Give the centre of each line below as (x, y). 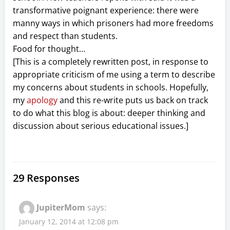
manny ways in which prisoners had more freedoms (113, 23)
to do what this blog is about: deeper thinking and (109, 113)
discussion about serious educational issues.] (101, 126)
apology (42, 100)
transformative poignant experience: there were (106, 10)
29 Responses (46, 178)
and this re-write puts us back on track (133, 100)
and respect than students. (65, 36)
